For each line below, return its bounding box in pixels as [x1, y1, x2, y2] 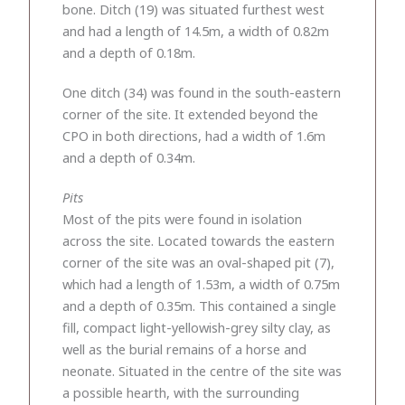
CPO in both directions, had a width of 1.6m [62, 126, 325, 145]
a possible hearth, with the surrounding [62, 382, 299, 401]
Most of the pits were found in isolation [62, 209, 302, 228]
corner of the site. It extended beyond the [62, 104, 318, 123]
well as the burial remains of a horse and [62, 339, 306, 358]
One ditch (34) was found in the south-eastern [62, 82, 341, 101]
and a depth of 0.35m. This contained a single [62, 296, 336, 315]
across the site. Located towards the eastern [62, 231, 334, 250]
